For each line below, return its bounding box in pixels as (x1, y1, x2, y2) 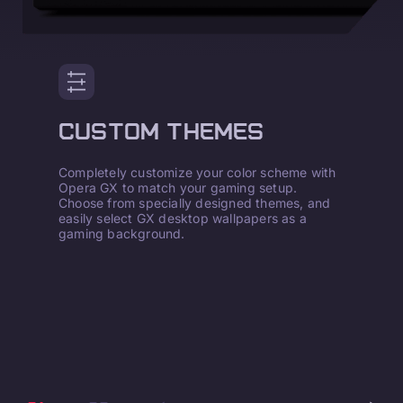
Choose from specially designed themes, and (58, 194, 331, 210)
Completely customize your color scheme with (58, 164, 336, 180)
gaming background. (58, 225, 185, 241)
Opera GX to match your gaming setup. (58, 179, 298, 195)
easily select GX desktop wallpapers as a (58, 210, 307, 226)
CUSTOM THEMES (58, 118, 264, 145)
